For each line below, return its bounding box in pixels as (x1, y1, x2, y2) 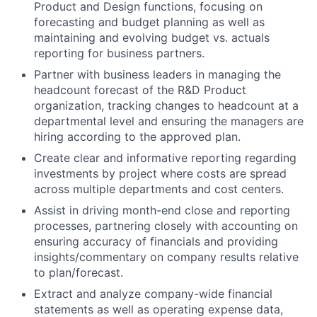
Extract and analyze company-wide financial (34, 287, 272, 301)
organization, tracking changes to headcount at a (34, 98, 299, 113)
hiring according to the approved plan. (34, 129, 241, 144)
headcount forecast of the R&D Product (34, 83, 246, 97)
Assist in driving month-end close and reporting (34, 203, 290, 217)
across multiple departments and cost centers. (34, 182, 284, 196)
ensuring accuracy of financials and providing (34, 234, 278, 248)
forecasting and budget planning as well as (34, 15, 265, 29)
